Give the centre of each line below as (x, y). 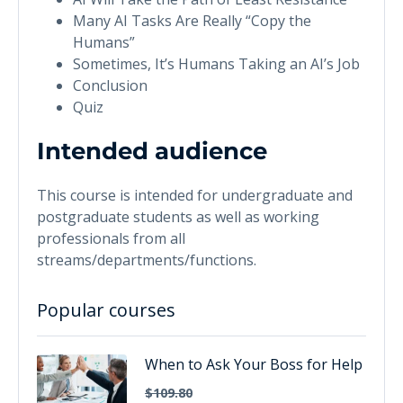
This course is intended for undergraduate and (195, 195)
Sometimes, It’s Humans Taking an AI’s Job (216, 63)
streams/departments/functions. (147, 260)
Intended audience (152, 151)
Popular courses (106, 309)
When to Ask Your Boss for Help (254, 364)
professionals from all (111, 238)
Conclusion (110, 85)
